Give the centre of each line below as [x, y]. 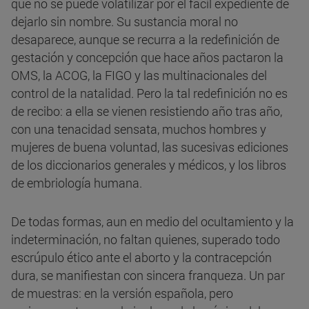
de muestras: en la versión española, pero [122, 293]
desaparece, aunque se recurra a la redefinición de [145, 40]
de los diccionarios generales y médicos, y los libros [149, 165]
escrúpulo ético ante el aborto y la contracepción [141, 258]
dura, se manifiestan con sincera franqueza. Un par [148, 276]
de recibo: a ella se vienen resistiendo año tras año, [147, 111]
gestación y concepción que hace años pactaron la [147, 58]
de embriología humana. [77, 183]
